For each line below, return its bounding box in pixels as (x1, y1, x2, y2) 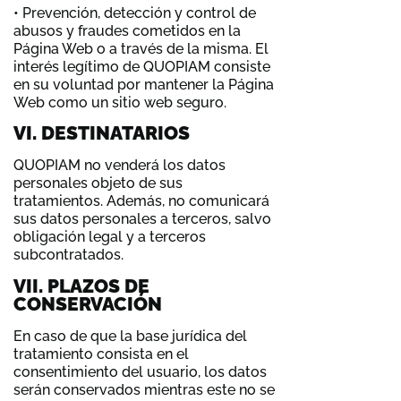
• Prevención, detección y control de (13, 4, 256, 21)
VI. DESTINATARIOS (13, 122, 190, 145)
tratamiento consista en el (13, 345, 189, 363)
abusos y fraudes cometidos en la (13, 21, 241, 39)
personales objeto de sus (13, 175, 183, 192)
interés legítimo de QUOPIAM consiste (13, 57, 270, 75)
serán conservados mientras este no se (13, 380, 275, 398)
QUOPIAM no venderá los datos (13, 157, 226, 175)
